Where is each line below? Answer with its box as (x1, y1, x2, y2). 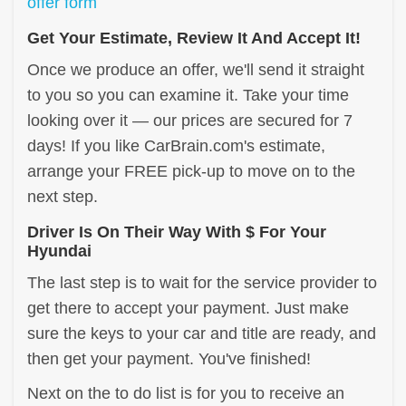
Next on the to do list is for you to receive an (27, 383, 344, 402)
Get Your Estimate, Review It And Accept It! (27, 28, 361, 47)
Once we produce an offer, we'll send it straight (27, 60, 364, 79)
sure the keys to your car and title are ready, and (27, 324, 376, 343)
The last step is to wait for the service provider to (27, 273, 377, 292)
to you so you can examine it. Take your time (27, 85, 349, 104)
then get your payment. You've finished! (27, 349, 311, 368)
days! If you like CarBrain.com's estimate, (27, 136, 325, 155)
